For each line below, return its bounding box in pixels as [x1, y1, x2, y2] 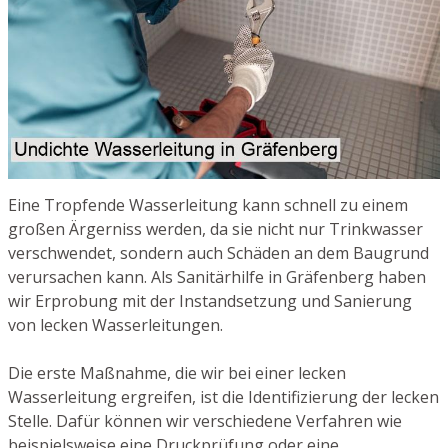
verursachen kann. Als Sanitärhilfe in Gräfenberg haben [8, 266, 426, 289]
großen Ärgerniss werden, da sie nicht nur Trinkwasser [8, 218, 423, 241]
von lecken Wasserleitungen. [8, 314, 223, 337]
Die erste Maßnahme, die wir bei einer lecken [8, 362, 346, 385]
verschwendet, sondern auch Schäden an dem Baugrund [8, 242, 429, 265]
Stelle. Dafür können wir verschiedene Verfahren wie [8, 410, 402, 433]
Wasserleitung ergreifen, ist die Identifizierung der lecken [8, 386, 439, 409]
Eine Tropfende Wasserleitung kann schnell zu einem [8, 194, 408, 217]
